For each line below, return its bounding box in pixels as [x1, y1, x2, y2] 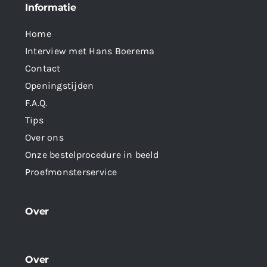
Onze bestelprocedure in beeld [25, 149, 159, 160]
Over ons [25, 132, 64, 143]
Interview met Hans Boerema [25, 45, 155, 57]
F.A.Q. [25, 97, 48, 108]
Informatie [25, 2, 76, 13]
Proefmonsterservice [25, 166, 117, 178]
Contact [25, 63, 61, 74]
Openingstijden [25, 80, 94, 91]
